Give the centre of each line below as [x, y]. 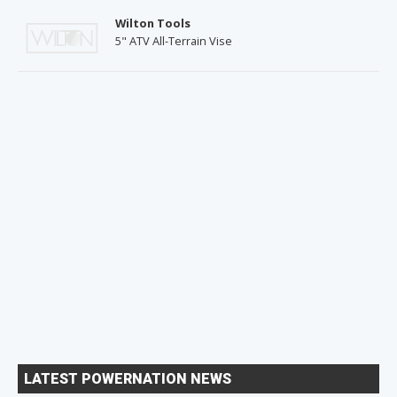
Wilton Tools [153, 23]
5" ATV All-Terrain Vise [174, 41]
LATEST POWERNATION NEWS [128, 378]
